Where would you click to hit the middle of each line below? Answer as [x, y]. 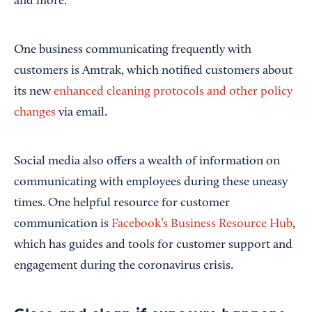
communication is [63, 225]
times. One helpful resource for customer [122, 204]
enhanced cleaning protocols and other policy [173, 92]
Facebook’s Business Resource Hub [202, 225]
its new [34, 92]
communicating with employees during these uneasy [151, 183]
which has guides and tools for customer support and [153, 245]
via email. [81, 113]
